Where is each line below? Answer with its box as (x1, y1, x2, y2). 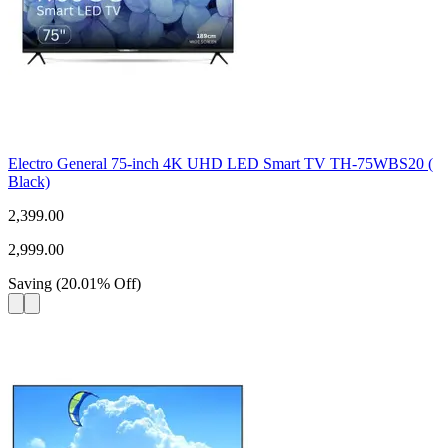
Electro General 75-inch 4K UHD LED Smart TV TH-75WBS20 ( (8, 154, 433, 172)
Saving (8, 274, 52, 292)
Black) (8, 172, 50, 190)
